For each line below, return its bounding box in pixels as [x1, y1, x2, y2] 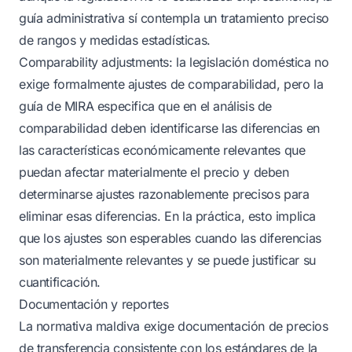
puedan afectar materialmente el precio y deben [19, 164, 289, 180]
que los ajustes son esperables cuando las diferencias [19, 230, 321, 246]
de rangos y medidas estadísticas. [19, 32, 211, 48]
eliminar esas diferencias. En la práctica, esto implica [19, 208, 317, 224]
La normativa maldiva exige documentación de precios [19, 318, 328, 334]
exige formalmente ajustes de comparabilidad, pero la [19, 76, 324, 92]
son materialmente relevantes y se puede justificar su [19, 252, 316, 268]
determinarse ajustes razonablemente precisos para [19, 186, 310, 202]
